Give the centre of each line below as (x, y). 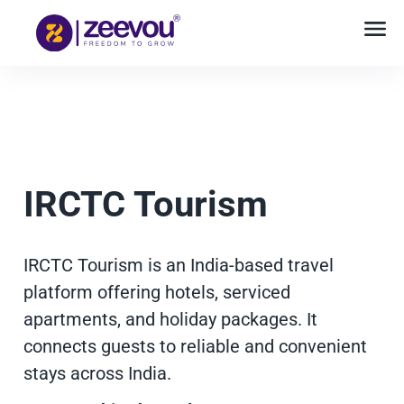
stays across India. (97, 373)
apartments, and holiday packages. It (170, 319)
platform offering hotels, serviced (157, 292)
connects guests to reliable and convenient (195, 346)
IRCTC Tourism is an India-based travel (179, 265)
